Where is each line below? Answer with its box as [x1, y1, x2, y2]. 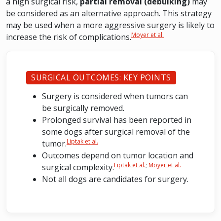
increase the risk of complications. [6, 32, 131, 42]
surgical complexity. [42, 162, 114, 173]
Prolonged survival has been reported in [42, 114, 191, 125]
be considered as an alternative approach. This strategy [6, 8, 212, 19]
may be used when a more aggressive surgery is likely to [6, 20, 215, 31]
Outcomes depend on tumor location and [42, 150, 193, 161]
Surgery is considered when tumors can [42, 91, 188, 102]
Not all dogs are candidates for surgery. [42, 174, 188, 184]
